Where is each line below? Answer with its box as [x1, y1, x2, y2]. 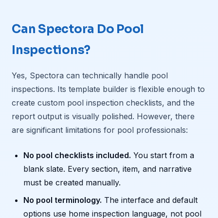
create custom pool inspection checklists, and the [12, 98, 195, 108]
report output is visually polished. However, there [12, 111, 195, 121]
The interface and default [102, 195, 198, 205]
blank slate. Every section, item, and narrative [23, 164, 192, 174]
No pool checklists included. [23, 150, 131, 160]
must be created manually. [23, 178, 121, 187]
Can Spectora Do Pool [12, 22, 145, 36]
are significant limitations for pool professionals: [12, 125, 188, 135]
